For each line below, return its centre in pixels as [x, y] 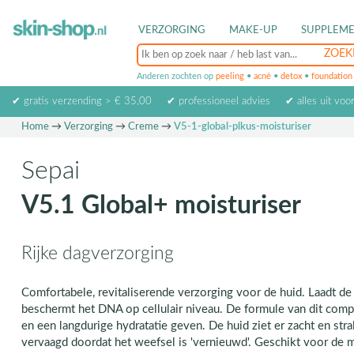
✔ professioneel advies [218, 102]
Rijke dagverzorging [97, 253]
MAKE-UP [253, 30]
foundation [332, 76]
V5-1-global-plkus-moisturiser [242, 127]
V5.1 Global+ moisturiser [161, 205]
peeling [230, 76]
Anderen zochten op [176, 76]
